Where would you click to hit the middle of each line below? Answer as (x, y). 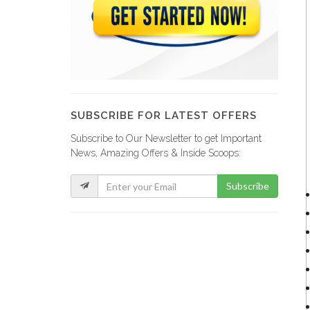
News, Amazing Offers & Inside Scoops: (156, 153)
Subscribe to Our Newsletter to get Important (166, 138)
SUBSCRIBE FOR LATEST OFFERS (164, 116)
